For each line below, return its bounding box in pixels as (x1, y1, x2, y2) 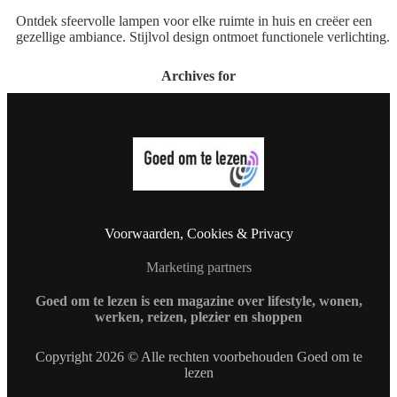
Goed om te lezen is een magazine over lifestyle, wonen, (35, 293, 362, 309)
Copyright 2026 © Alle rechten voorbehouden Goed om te (35, 349, 362, 365)
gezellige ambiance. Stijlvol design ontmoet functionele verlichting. (16, 28, 390, 44)
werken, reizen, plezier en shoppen (95, 309, 302, 325)
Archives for (161, 67, 236, 83)
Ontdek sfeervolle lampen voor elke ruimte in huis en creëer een (16, 12, 372, 28)
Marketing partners (145, 260, 252, 276)
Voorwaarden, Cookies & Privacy (104, 226, 293, 242)
